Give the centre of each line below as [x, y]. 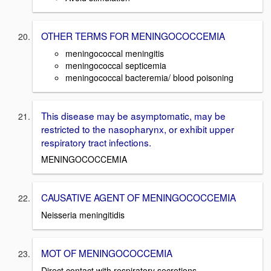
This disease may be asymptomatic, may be [133, 115]
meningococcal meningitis [115, 53]
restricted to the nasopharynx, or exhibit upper [138, 129]
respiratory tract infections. [96, 142]
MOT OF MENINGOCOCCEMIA [107, 253]
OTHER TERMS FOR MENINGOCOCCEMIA [133, 36]
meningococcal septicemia [116, 65]
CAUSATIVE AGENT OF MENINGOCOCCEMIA [139, 198]
